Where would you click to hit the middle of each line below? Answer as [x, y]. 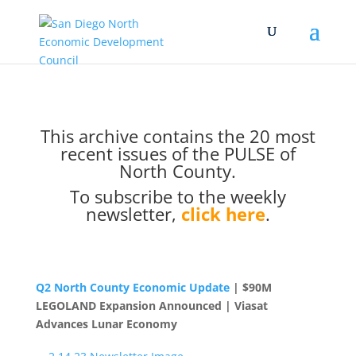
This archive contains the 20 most [178, 136]
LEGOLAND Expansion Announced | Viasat [151, 306]
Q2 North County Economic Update [132, 287]
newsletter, [133, 214]
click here [223, 214]
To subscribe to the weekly [178, 196]
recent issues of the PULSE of [178, 153]
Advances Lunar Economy [106, 324]
